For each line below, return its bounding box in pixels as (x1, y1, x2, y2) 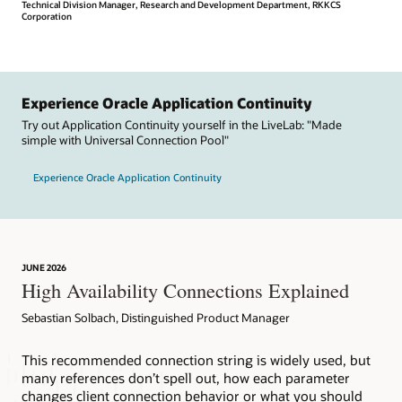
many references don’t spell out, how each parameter (22, 369, 350, 388)
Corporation (22, 10, 72, 22)
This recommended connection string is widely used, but (22, 351, 371, 370)
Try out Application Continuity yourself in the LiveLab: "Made (22, 117, 342, 132)
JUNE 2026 (22, 261, 66, 273)
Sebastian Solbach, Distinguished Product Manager (22, 310, 290, 325)
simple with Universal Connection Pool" (22, 132, 229, 147)
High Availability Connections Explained (22, 275, 349, 303)
